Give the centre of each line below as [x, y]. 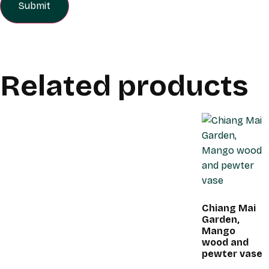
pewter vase [232, 253]
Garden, [221, 219]
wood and [225, 242]
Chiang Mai [229, 208]
